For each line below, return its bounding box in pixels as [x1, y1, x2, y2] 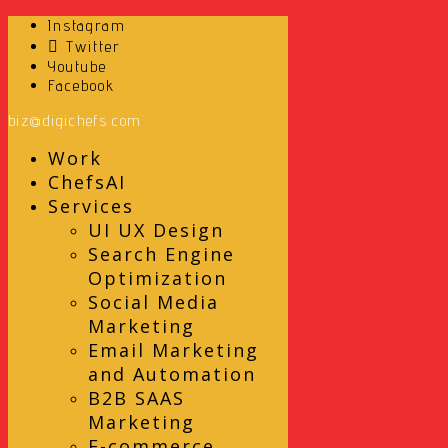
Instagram [48, 16, 126, 35]
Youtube [48, 57, 107, 76]
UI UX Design [88, 218, 224, 242]
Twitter [66, 37, 121, 56]
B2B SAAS [88, 386, 185, 410]
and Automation [88, 362, 256, 386]
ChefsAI [48, 170, 126, 194]
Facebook [48, 76, 115, 95]
